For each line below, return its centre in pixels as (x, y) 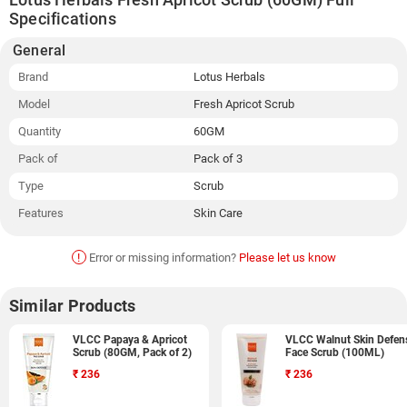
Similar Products (73, 306)
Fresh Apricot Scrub (244, 104)
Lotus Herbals (229, 77)
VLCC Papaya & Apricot (130, 340)
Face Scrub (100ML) (335, 352)
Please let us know (287, 258)
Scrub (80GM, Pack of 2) (133, 352)
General (40, 50)
